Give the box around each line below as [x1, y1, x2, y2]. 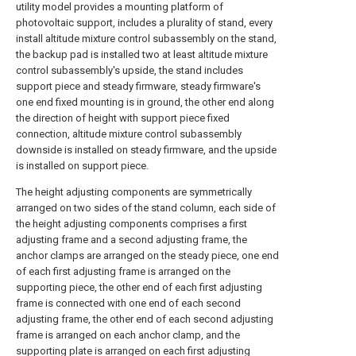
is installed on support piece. [16, 160, 149, 172]
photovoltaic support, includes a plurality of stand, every [16, 17, 273, 29]
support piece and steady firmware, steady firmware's [16, 80, 261, 92]
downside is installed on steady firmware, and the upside [16, 144, 277, 156]
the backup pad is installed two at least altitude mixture [16, 48, 268, 60]
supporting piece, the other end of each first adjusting [16, 281, 262, 293]
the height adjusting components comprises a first [16, 218, 247, 230]
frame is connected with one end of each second [16, 297, 241, 309]
